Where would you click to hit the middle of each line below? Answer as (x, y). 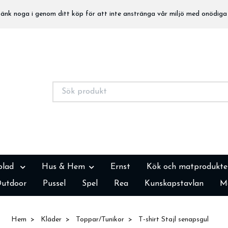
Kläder (51, 219)
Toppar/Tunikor (100, 219)
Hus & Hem (63, 167)
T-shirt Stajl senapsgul (173, 219)
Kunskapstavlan (174, 183)
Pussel (54, 183)
